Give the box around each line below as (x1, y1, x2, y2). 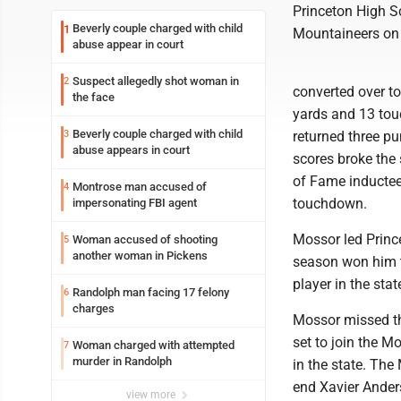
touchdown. (293, 195, 367, 212)
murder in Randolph (73, 354, 172, 368)
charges (73, 302, 115, 315)
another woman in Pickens (73, 249, 208, 262)
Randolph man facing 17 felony (73, 286, 229, 299)
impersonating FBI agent (73, 196, 197, 209)
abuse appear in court (73, 38, 183, 51)
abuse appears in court (73, 143, 190, 157)
